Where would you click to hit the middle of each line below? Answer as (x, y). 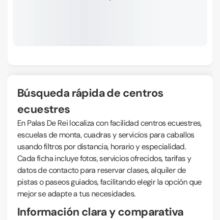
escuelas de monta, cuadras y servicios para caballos (106, 135)
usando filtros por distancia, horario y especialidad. (102, 147)
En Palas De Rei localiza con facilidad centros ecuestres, (110, 123)
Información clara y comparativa (100, 212)
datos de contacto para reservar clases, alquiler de (102, 170)
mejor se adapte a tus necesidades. (76, 194)
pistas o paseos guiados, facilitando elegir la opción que (110, 182)
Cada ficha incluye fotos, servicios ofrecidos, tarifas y (104, 158)
